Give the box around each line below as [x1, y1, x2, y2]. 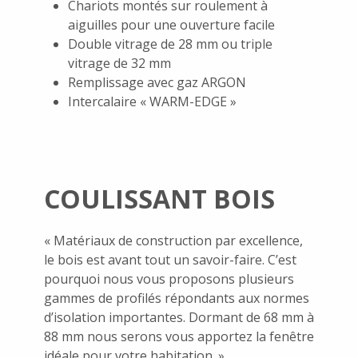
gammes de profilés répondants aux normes [44, 288, 309, 307]
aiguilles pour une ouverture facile [68, 15, 275, 34]
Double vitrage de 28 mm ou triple [68, 34, 272, 53]
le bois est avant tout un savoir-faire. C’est [44, 250, 296, 268]
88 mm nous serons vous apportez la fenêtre [44, 327, 314, 345]
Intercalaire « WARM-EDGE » [68, 92, 237, 110]
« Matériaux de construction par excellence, [44, 231, 303, 249]
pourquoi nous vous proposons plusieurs [44, 269, 294, 288]
